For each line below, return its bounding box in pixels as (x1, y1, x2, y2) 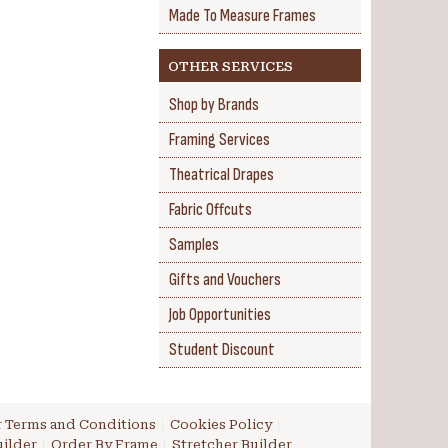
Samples (169, 235, 219, 255)
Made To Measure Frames (169, 6, 316, 26)
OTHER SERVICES (168, 59, 293, 74)
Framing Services (169, 130, 270, 150)
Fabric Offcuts (169, 200, 252, 220)
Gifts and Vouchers (169, 270, 281, 290)
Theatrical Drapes (169, 165, 274, 185)
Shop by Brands (169, 95, 259, 115)
